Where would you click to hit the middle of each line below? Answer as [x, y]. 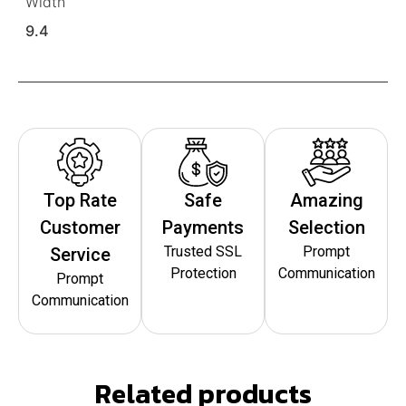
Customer [80, 227]
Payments [203, 227]
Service [80, 254]
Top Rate [80, 200]
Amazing [326, 200]
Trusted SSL [203, 251]
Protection [203, 273]
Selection [326, 227]
